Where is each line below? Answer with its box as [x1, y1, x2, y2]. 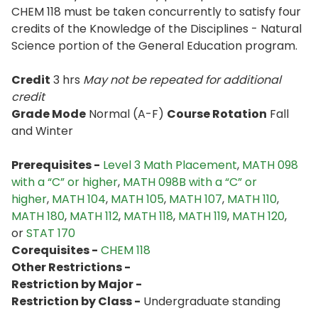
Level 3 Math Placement [103, 157, 237, 173]
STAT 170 [26, 225, 75, 241]
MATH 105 [111, 191, 164, 207]
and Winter [11, 123, 73, 139]
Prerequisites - [11, 157, 100, 173]
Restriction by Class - [11, 293, 141, 309]
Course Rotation [167, 106, 267, 122]
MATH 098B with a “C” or [123, 174, 257, 190]
